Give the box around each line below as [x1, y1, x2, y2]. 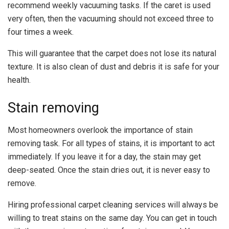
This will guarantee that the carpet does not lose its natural [8, 48, 216, 58]
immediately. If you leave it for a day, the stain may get [8, 152, 201, 162]
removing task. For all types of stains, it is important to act [8, 139, 215, 149]
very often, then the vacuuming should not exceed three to [8, 13, 214, 24]
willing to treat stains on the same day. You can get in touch [8, 213, 217, 223]
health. [8, 75, 31, 85]
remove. [8, 178, 36, 189]
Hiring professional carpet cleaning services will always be [8, 200, 218, 210]
